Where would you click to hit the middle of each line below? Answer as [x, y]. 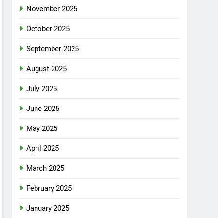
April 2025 [43, 148]
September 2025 [53, 49]
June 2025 [43, 109]
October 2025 [48, 29]
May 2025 [42, 128]
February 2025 [49, 188]
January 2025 [48, 208]
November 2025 [52, 9]
